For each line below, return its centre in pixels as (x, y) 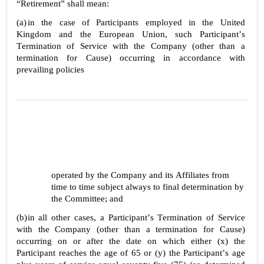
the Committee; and (88, 198)
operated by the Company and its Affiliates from (141, 175)
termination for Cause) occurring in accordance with (131, 57)
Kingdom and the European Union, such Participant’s (131, 34)
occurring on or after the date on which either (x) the (131, 241)
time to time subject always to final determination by (148, 187)
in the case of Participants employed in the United (136, 22)
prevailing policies (50, 69)
